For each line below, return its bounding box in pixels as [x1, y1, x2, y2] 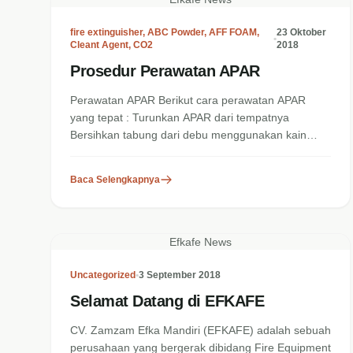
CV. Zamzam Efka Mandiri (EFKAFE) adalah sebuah [70, 324, 331, 336]
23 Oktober [276, 27, 326, 38]
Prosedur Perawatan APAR [70, 62, 260, 80]
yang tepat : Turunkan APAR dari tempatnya [70, 111, 289, 124]
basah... [70, 146, 110, 158]
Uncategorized [70, 269, 136, 281]
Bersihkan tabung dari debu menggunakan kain [70, 128, 307, 141]
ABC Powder [147, 27, 204, 38]
